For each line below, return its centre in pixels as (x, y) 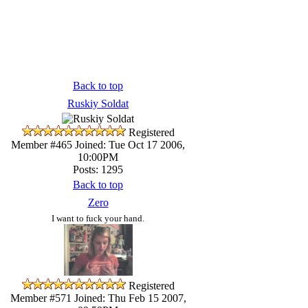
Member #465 (42, 144)
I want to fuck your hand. (98, 218)
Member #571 (41, 298)
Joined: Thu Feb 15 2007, (129, 298)
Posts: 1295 (98, 169)
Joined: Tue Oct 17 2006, (129, 144)
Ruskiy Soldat (98, 103)
